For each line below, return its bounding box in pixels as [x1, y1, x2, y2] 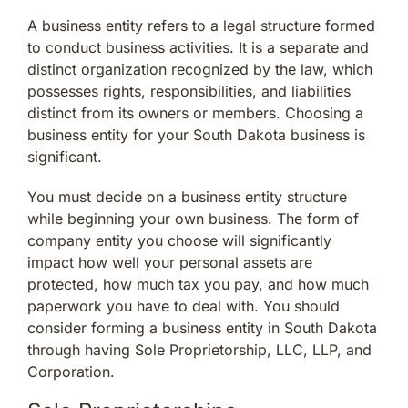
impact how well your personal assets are [27, 252, 312, 271]
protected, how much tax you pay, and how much [27, 274, 369, 293]
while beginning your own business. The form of [27, 209, 359, 228]
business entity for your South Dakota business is [27, 125, 365, 144]
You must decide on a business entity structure [27, 187, 347, 206]
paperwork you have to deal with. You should [27, 296, 340, 315]
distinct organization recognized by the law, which [27, 59, 372, 78]
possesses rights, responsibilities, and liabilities [27, 81, 351, 100]
